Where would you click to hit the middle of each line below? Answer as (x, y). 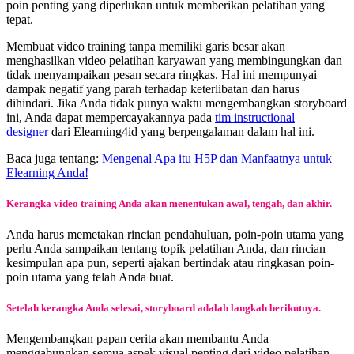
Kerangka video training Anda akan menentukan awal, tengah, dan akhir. (169, 203)
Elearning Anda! (47, 172)
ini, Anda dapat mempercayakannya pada (111, 117)
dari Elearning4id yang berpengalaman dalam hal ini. (181, 131)
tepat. (20, 19)
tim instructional (255, 117)
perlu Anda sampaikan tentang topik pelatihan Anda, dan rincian (166, 249)
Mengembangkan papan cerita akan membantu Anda (137, 339)
